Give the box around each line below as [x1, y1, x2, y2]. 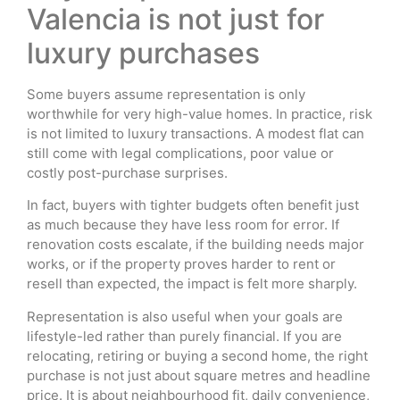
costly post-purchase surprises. [27, 163, 228, 181]
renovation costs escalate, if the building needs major [27, 236, 364, 254]
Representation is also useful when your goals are [27, 307, 343, 325]
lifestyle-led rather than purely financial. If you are [27, 327, 342, 345]
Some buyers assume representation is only [27, 85, 305, 103]
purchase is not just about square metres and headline [27, 366, 371, 384]
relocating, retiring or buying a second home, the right [27, 346, 368, 364]
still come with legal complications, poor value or [27, 144, 334, 162]
